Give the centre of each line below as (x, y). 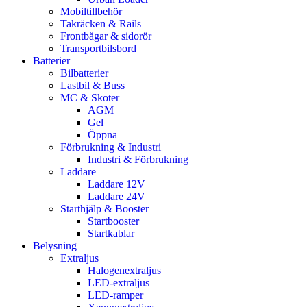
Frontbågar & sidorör (106, 36)
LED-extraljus (119, 282)
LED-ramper (115, 295)
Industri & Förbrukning (138, 159)
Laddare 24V (116, 196)
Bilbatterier (84, 73)
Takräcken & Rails (101, 23)
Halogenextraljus (124, 270)
